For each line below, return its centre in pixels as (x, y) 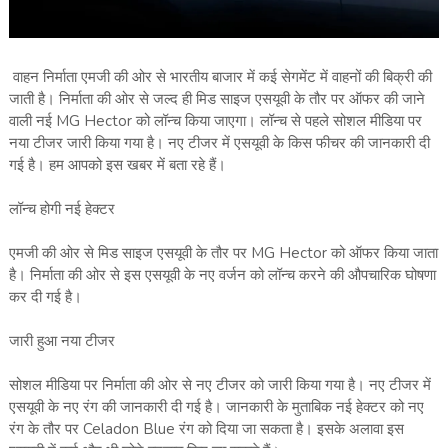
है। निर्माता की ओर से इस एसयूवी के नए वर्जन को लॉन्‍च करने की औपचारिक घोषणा (222, 275)
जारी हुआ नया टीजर (61, 341)
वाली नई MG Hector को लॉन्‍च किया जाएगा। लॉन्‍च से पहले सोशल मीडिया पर (215, 121)
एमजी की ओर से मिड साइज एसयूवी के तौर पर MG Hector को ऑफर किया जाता (223, 253)
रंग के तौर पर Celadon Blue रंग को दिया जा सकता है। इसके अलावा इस (206, 429)
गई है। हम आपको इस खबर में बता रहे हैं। (117, 165)
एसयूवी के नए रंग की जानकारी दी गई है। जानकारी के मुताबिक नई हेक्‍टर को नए (216, 407)
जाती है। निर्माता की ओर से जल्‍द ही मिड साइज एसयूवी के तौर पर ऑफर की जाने (216, 99)
